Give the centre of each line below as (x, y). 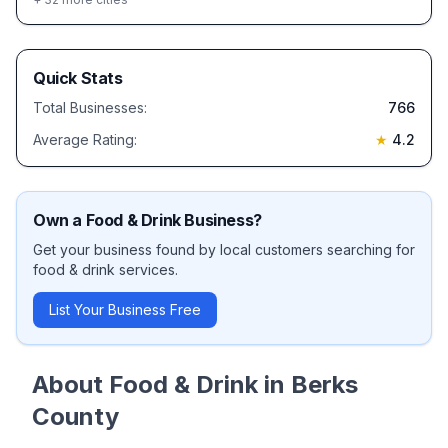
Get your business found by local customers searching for (224, 249)
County (75, 416)
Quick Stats (78, 78)
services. (146, 269)
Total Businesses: (90, 107)
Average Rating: (85, 139)
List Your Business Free (125, 309)
